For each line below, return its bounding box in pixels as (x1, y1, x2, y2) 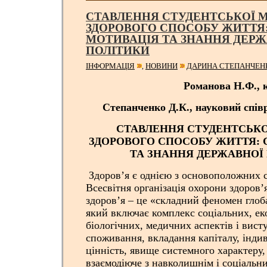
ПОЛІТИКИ (86, 42, 150, 58)
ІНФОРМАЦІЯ (86, 61, 135, 71)
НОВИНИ (145, 61, 178, 71)
